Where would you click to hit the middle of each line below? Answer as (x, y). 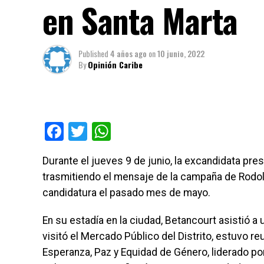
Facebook (103, 132)
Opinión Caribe (115, 65)
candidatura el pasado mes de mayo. (126, 193)
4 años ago (128, 54)
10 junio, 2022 (181, 54)
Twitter (116, 132)
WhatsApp (153, 132)
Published (93, 54)
